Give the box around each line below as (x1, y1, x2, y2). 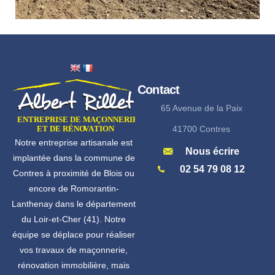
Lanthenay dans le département (12, 198, 136, 209)
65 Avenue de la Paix (160, 103, 242, 113)
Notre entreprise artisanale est (15, 137, 133, 147)
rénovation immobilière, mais (18, 260, 130, 270)
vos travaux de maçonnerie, (20, 244, 128, 255)
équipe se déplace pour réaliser (12, 229, 135, 239)
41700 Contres (172, 123, 230, 134)
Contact (137, 82, 180, 96)
